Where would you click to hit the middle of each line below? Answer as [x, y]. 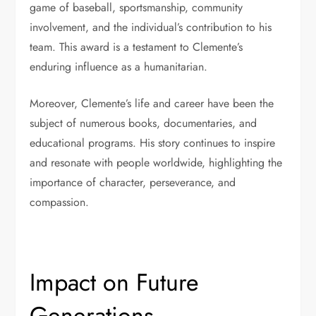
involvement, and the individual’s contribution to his [151, 27]
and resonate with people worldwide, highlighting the [156, 163]
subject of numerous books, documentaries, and [144, 123]
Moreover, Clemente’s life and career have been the [152, 103]
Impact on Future [115, 282]
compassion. [60, 202]
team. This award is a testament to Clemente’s [136, 47]
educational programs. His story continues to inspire [153, 143]
